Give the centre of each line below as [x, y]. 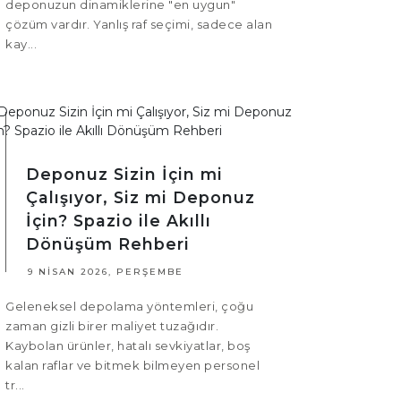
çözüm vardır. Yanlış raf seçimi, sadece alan [139, 25]
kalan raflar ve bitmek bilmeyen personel [132, 366]
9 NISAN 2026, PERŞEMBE [106, 272]
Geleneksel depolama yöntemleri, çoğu [129, 307]
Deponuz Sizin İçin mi [124, 175]
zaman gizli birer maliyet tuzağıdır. [112, 326]
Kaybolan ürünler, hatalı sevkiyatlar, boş [128, 346]
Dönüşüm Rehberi [108, 244]
